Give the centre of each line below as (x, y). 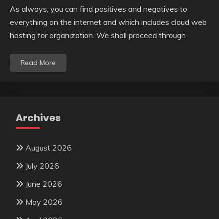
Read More (38, 63)
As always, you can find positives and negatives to (99, 9)
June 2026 (44, 184)
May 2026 (44, 202)
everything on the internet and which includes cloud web (108, 22)
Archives (38, 118)
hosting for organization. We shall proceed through (98, 35)
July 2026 (42, 166)
